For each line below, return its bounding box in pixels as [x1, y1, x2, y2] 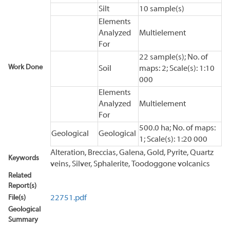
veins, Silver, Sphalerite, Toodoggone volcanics [50, 160, 210, 168]
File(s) [8, 194, 26, 202]
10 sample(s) [139, 5, 184, 13]
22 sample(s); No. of [139, 53, 208, 62]
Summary [8, 216, 38, 224]
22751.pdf [50, 194, 87, 202]
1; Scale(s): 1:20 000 [139, 135, 207, 144]
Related [8, 171, 31, 180]
